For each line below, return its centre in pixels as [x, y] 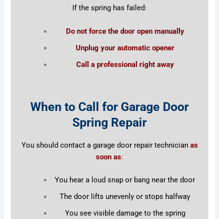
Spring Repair [109, 123]
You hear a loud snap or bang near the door [125, 180]
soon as [109, 157]
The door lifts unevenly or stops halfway [125, 197]
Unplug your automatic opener [125, 48]
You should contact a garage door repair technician [106, 145]
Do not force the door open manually [125, 31]
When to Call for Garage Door [109, 107]
